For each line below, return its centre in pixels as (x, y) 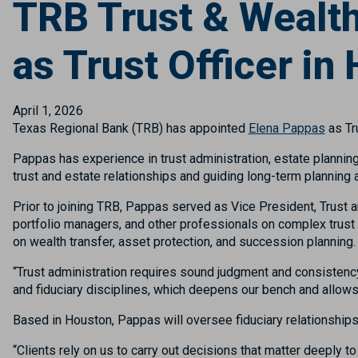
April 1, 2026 (48, 111)
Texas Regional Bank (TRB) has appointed (130, 128)
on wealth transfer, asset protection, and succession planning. (184, 242)
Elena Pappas (286, 128)
